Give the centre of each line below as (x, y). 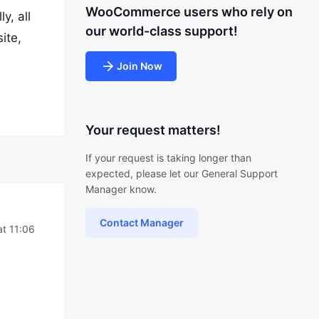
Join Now (139, 66)
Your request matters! (153, 130)
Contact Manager (141, 223)
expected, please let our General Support (181, 173)
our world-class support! (161, 31)
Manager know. (121, 189)
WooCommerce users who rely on (189, 12)
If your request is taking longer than (168, 158)
